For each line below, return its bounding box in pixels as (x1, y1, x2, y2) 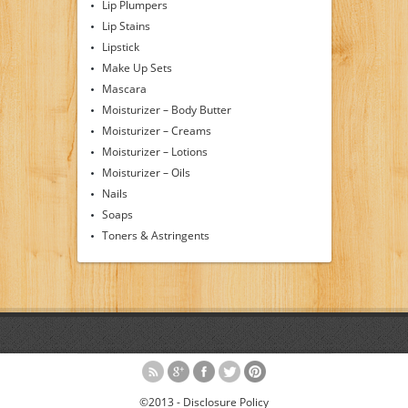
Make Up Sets (101, 59, 172, 76)
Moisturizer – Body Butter (101, 101, 231, 117)
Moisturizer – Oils (101, 164, 190, 180)
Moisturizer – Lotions (101, 143, 208, 159)
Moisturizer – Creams (101, 122, 211, 138)
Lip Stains (101, 17, 150, 34)
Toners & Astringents (101, 227, 209, 243)
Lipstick (101, 38, 139, 55)
